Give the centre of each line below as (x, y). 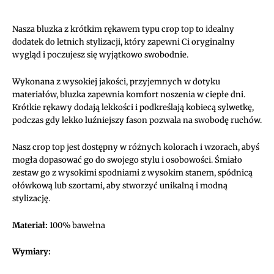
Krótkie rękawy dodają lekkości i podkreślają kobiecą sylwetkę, (133, 108)
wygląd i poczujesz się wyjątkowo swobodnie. (100, 55)
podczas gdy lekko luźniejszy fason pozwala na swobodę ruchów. (137, 120)
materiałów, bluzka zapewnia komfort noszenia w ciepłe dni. (129, 95)
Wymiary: (31, 252)
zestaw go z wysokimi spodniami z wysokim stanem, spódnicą (132, 172)
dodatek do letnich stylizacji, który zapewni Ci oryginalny (124, 42)
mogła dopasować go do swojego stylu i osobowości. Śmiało (127, 160)
